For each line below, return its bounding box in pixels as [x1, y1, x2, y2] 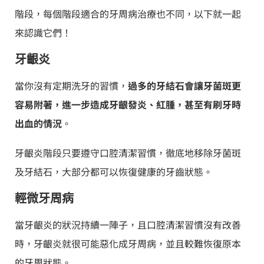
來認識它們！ [15, 25, 71, 40]
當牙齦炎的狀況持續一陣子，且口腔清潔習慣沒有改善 [15, 217, 241, 232]
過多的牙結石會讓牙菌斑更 [128, 78, 241, 93]
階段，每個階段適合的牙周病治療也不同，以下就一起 [15, 6, 241, 21]
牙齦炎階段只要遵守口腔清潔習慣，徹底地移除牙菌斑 [15, 146, 241, 160]
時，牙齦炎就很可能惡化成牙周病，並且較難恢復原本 [15, 236, 241, 251]
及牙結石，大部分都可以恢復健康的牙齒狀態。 [15, 164, 213, 179]
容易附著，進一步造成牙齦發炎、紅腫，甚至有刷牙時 [15, 97, 241, 112]
